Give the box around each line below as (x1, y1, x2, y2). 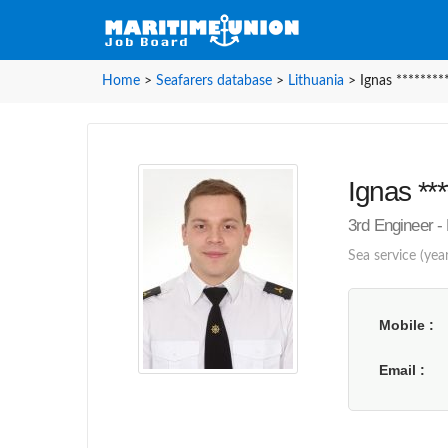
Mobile (379, 317, 429, 333)
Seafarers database (156, 74, 272, 88)
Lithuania (288, 74, 344, 88)
